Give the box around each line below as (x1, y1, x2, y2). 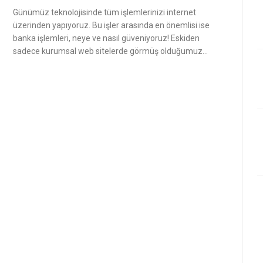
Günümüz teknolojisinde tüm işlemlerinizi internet (13, 8, 196, 17)
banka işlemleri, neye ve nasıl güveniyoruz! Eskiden (13, 33, 200, 43)
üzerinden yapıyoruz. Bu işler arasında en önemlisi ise (13, 21, 210, 30)
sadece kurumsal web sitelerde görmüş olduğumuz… (13, 46, 208, 56)
